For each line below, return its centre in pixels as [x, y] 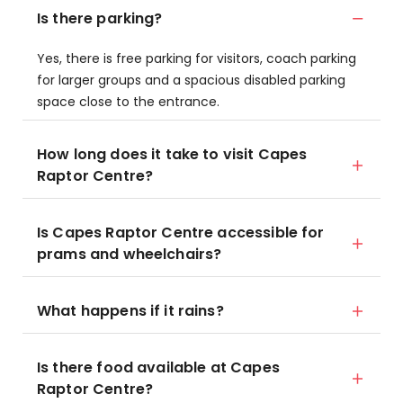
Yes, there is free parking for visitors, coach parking [197, 58]
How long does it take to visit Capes [172, 154]
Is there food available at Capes [158, 367]
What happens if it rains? [130, 311]
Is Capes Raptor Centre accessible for [181, 233]
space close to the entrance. [128, 102]
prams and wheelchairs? [130, 254]
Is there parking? [100, 18]
